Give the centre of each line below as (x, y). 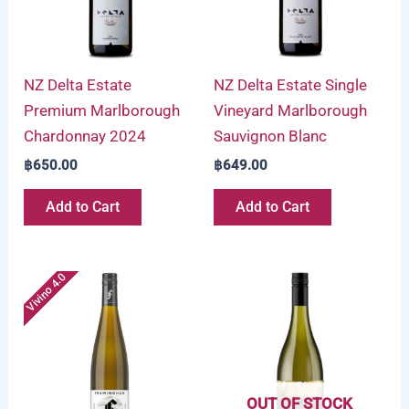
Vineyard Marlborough (290, 111)
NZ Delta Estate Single (290, 85)
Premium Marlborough (102, 111)
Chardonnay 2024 (85, 136)
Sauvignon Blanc (270, 136)
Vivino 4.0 (46, 293)
